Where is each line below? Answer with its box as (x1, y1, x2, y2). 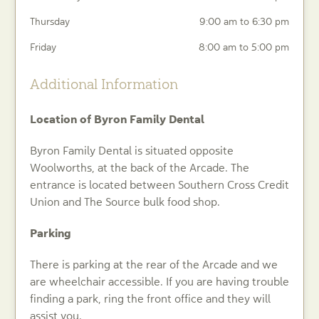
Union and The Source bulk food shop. (30, 194, 220, 209)
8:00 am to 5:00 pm (199, 40, 289, 53)
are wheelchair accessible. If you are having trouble (30, 273, 289, 288)
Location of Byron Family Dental (30, 110, 204, 126)
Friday (30, 40, 56, 53)
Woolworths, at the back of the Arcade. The (30, 159, 249, 174)
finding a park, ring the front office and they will (30, 291, 271, 305)
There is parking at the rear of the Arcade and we (30, 256, 278, 271)
